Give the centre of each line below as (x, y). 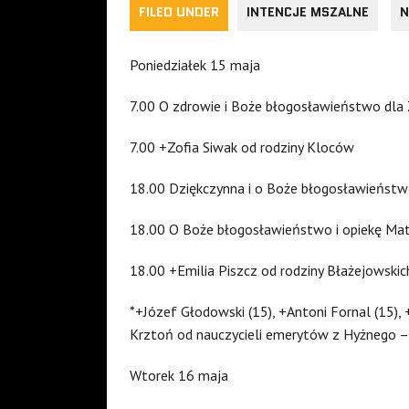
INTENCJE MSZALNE (308, 11)
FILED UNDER (179, 11)
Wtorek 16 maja (179, 375)
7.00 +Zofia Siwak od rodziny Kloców (242, 147)
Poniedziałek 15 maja (195, 64)
